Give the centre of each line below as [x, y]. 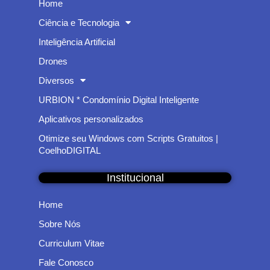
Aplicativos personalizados [91, 119]
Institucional [135, 177]
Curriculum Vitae [71, 243]
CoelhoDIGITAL [69, 150]
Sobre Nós [59, 224]
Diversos [56, 80]
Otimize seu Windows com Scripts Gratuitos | [128, 138]
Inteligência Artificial [77, 42]
